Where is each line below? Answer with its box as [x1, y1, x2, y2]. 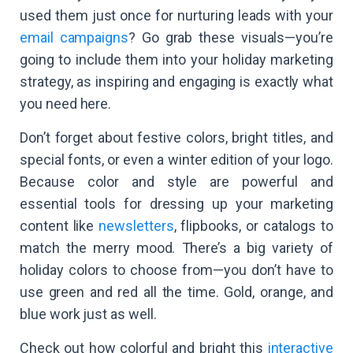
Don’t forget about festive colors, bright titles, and [20, 129, 333, 146]
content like [20, 217, 99, 234]
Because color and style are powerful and [20, 173, 333, 190]
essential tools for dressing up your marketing [20, 195, 333, 212]
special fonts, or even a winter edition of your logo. [20, 151, 333, 168]
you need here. [20, 95, 112, 112]
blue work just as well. [20, 306, 157, 322]
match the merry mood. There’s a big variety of [20, 240, 333, 256]
